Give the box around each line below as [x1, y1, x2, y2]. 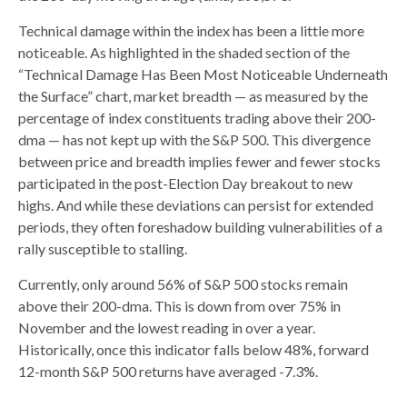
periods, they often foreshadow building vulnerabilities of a [18, 218, 382, 235]
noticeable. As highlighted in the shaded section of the [18, 44, 350, 61]
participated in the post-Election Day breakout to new [18, 174, 352, 192]
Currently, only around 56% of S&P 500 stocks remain [18, 275, 348, 293]
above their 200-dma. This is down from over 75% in [18, 297, 341, 314]
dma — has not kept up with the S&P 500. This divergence [18, 131, 371, 148]
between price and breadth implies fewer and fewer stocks [18, 153, 381, 170]
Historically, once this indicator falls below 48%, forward [18, 341, 369, 358]
